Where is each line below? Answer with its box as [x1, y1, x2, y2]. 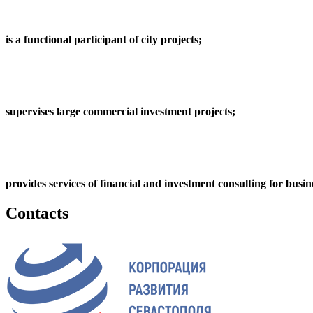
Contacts [6, 204, 68, 223]
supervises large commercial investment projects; [6, 105, 235, 118]
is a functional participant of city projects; [6, 34, 202, 46]
